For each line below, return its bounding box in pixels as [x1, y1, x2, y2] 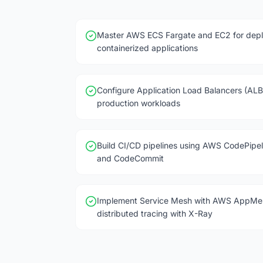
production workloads [97, 98, 180, 108]
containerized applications [97, 43, 198, 53]
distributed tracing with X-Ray [97, 208, 213, 218]
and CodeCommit [97, 153, 164, 163]
